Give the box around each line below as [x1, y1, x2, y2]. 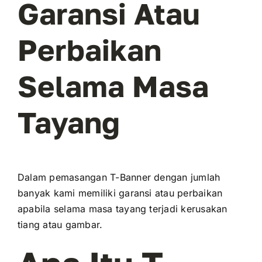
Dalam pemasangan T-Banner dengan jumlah [17, 171, 220, 184]
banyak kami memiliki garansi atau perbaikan [17, 187, 223, 199]
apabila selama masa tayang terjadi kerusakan [17, 203, 227, 215]
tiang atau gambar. [17, 219, 103, 231]
